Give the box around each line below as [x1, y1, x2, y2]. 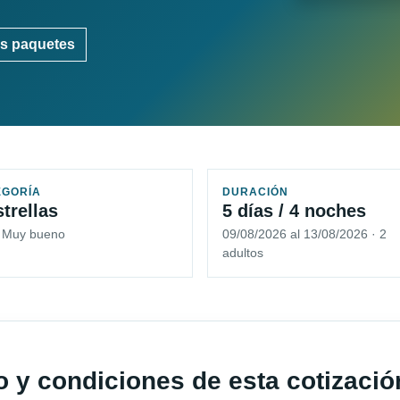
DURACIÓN [222, 186, 288, 199]
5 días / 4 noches [222, 201, 366, 221]
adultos [222, 246, 263, 261]
